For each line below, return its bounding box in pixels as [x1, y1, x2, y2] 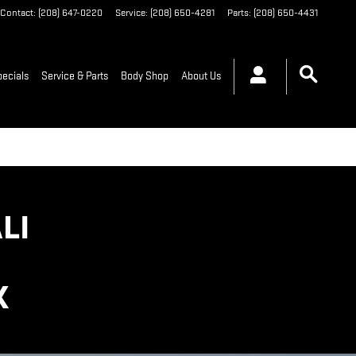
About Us [181, 69, 221, 83]
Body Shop [121, 69, 168, 83]
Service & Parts [41, 69, 108, 83]
